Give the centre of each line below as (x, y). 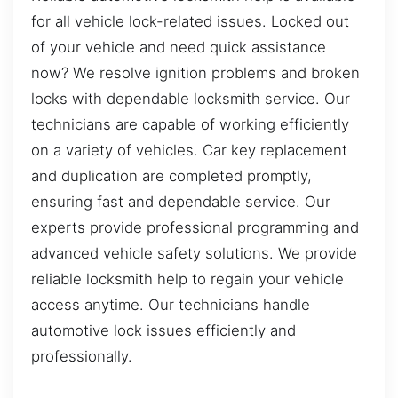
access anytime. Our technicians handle (171, 304)
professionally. (82, 356)
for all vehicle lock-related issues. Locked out (190, 21)
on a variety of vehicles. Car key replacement (189, 150)
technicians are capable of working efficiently (190, 124)
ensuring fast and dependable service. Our (181, 201)
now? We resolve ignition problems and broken (195, 72)
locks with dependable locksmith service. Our (191, 98)
